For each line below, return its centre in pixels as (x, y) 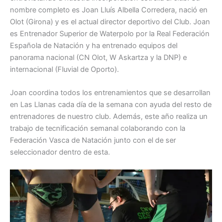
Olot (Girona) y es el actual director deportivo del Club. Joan (110, 22)
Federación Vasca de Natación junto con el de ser (93, 140)
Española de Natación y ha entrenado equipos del (94, 45)
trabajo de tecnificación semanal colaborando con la (98, 129)
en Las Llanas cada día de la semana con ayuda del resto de (111, 105)
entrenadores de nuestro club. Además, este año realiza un (109, 117)
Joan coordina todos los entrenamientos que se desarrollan (110, 93)
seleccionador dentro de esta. (60, 152)
